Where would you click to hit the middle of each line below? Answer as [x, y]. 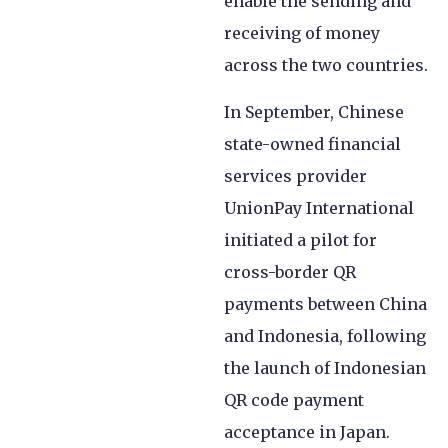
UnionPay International [319, 207]
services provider [295, 175]
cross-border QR [290, 271]
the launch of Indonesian [325, 367]
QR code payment [294, 399]
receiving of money [302, 33]
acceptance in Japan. [307, 431]
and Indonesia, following [325, 335]
